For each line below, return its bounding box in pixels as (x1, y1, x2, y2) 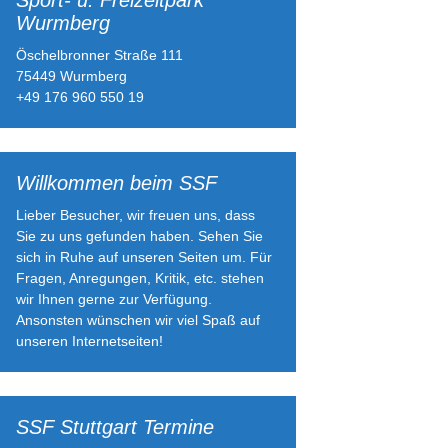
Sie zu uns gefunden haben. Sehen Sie (16, 228, 263, 244)
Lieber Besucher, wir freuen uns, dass (16, 207, 255, 223)
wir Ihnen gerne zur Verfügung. (16, 291, 212, 307)
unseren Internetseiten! (16, 333, 163, 349)
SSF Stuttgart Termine (16, 416, 214, 438)
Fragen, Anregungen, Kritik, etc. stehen (16, 270, 264, 286)
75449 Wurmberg (16, 68, 127, 84)
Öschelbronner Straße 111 (16, 47, 183, 63)
